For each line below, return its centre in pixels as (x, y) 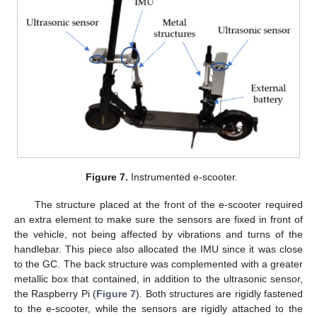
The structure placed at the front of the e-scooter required (168, 204)
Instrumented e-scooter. (183, 177)
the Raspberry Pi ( (55, 293)
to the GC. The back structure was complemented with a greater (158, 264)
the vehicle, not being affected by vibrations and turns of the (158, 234)
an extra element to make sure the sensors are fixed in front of (158, 219)
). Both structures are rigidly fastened (220, 293)
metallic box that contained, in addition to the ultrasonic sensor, (158, 278)
